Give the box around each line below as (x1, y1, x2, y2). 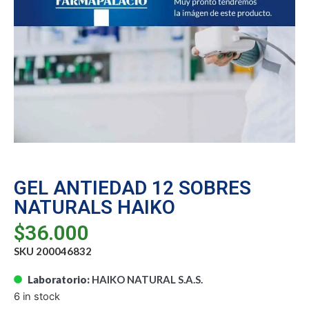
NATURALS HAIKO (14, 195, 175, 219)
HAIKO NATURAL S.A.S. (92, 273, 203, 286)
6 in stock (14, 290, 60, 303)
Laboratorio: (28, 273, 90, 286)
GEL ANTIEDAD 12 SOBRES (14, 176, 251, 199)
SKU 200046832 (14, 245, 92, 258)
